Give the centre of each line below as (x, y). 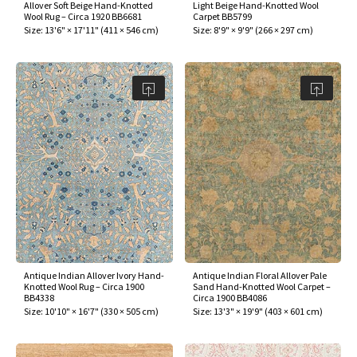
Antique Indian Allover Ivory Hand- (94, 276)
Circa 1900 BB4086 (229, 298)
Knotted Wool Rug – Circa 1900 (84, 287)
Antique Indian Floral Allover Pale (259, 276)
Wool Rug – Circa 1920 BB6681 (83, 16)
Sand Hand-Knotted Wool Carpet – (261, 287)
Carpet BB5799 (222, 16)
